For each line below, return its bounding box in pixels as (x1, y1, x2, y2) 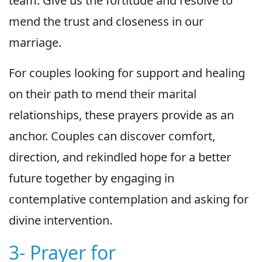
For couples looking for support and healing (9, 64, 245, 81)
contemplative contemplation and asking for (9, 191, 249, 207)
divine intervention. (9, 212, 112, 228)
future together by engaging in (9, 170, 174, 186)
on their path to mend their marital (9, 85, 196, 102)
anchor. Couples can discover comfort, (9, 127, 215, 144)
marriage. (9, 34, 61, 50)
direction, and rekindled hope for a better (9, 149, 231, 165)
